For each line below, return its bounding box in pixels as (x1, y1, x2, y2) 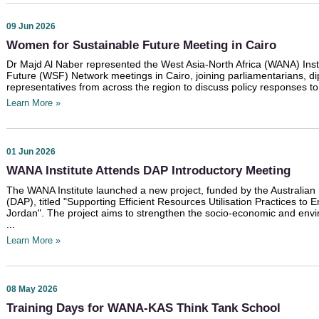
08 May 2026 (6, 283, 58, 294)
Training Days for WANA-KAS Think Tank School (6, 300, 281, 315)
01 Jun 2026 (6, 147, 56, 157)
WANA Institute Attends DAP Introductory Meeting (6, 164, 291, 178)
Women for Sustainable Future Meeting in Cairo (6, 38, 276, 52)
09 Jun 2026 (6, 21, 56, 31)
